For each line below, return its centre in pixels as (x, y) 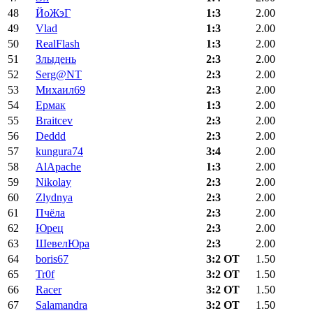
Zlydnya (54, 198)
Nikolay (53, 182)
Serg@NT (59, 75)
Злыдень (56, 59)
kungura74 (59, 152)
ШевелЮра (63, 244)
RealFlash (58, 44)
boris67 (52, 259)
